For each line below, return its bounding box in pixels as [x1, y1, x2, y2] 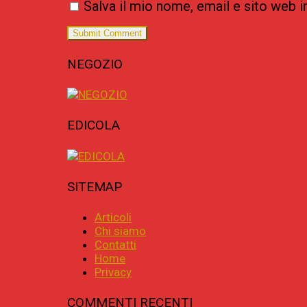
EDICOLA [67, 117, 120, 134]
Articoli [95, 210, 132, 225]
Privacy [95, 265, 132, 280]
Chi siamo [95, 224, 146, 238]
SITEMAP [67, 178, 122, 195]
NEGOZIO [67, 56, 123, 72]
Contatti [95, 238, 136, 252]
